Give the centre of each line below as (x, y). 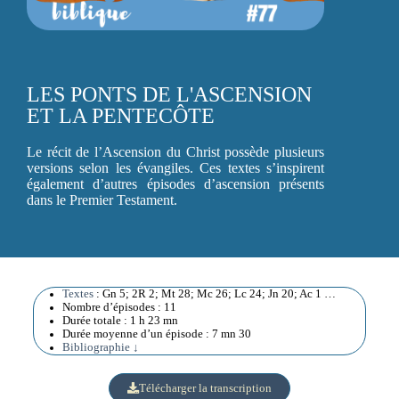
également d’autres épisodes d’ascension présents (176, 184)
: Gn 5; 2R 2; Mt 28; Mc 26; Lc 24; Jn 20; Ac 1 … (214, 293)
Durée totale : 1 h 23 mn (120, 320)
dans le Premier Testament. (102, 200)
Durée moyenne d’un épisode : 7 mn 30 (156, 334)
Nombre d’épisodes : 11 (119, 307)
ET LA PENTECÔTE (121, 116)
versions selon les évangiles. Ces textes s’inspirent (176, 168)
